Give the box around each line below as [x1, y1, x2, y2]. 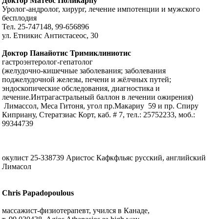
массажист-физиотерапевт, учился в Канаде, [2, 206, 150, 215]
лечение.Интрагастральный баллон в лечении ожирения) [2, 93, 194, 102]
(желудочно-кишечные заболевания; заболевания [2, 66, 166, 75]
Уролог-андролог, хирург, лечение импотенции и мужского [2, 5, 200, 14]
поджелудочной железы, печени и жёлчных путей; [2, 75, 172, 84]
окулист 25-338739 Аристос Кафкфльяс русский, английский [2, 153, 206, 162]
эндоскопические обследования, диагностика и [2, 84, 160, 93]
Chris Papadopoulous [2, 189, 74, 197]
